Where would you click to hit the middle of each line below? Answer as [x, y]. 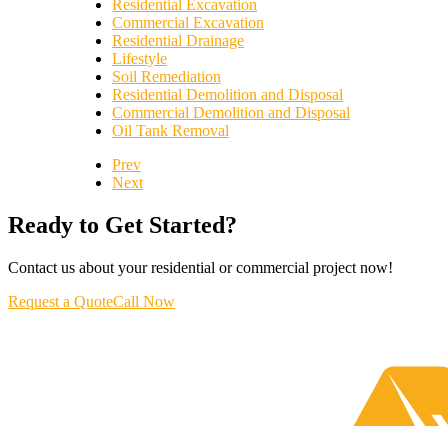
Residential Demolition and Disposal [227, 94]
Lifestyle [139, 58]
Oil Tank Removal [170, 130]
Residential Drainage [178, 40]
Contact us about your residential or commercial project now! [200, 267]
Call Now [144, 301]
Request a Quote [60, 301]
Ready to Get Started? [122, 224]
